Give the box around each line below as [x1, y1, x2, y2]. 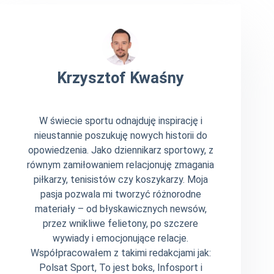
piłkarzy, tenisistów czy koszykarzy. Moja [33, 174, 208, 186]
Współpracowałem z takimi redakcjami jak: [30, 247, 211, 259]
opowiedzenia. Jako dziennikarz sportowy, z [28, 144, 213, 157]
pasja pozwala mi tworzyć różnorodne [40, 188, 201, 201]
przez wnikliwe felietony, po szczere [43, 218, 199, 230]
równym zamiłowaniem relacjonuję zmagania [27, 159, 215, 171]
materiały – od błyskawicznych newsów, [34, 203, 207, 215]
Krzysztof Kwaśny [57, 68, 185, 87]
